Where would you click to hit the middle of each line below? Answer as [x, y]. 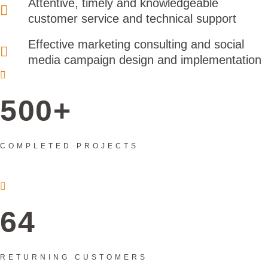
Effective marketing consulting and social [136, 44]
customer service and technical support [132, 18]
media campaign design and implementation [144, 60]
